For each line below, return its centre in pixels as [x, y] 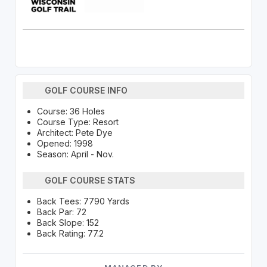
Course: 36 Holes [71, 111]
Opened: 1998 [65, 143]
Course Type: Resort [77, 122]
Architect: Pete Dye [74, 132]
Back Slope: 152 [68, 222]
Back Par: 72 [61, 212]
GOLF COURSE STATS [90, 181]
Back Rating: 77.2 [70, 233]
